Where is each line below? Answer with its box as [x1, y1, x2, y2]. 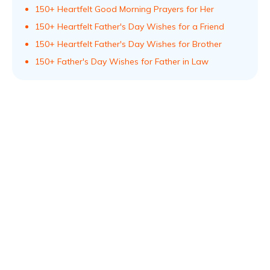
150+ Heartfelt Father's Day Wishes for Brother [35, 39, 222, 49]
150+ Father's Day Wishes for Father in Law [35, 56, 209, 67]
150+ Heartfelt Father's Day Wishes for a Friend [35, 21, 224, 32]
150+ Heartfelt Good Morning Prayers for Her [35, 4, 214, 14]
